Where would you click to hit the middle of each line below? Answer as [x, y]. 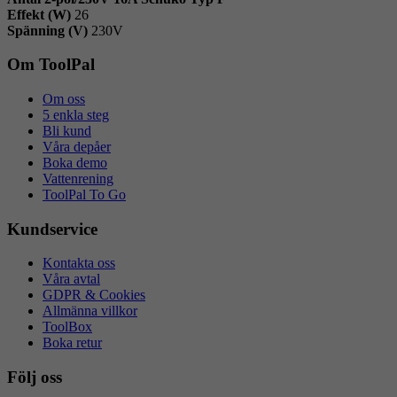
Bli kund [67, 131]
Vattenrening [78, 179]
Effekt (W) [39, 14]
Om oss [64, 99]
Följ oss [35, 378]
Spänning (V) [47, 30]
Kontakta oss [79, 263]
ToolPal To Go [84, 195]
